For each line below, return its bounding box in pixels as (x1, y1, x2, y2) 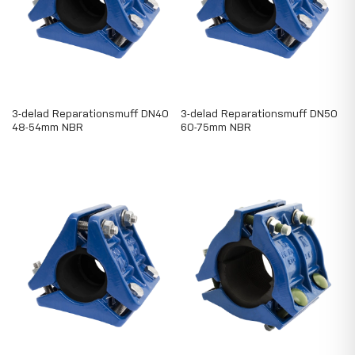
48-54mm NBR (12, 120, 83, 135)
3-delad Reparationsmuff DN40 (12, 107, 169, 121)
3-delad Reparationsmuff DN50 (181, 107, 338, 121)
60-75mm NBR (181, 120, 252, 135)
